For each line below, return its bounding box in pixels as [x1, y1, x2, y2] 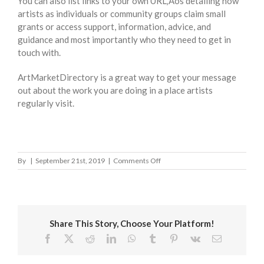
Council [160, 187, 184, 196]
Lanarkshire [160, 176, 198, 186]
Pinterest [177, 233, 210, 243]
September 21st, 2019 [35, 156, 105, 165]
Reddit [94, 233, 119, 243]
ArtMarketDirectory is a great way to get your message [18, 71, 236, 82]
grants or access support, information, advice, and [18, 21, 211, 32]
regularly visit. [18, 97, 74, 108]
